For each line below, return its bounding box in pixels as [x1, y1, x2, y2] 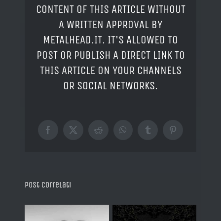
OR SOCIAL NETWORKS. [63, 78, 158, 92]
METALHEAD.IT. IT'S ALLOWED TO [43, 33, 178, 46]
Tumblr [147, 129, 172, 138]
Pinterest [172, 129, 203, 138]
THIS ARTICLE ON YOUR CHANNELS [39, 63, 182, 77]
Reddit [98, 129, 121, 138]
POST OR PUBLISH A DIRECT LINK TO [36, 48, 185, 62]
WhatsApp [122, 129, 159, 138]
